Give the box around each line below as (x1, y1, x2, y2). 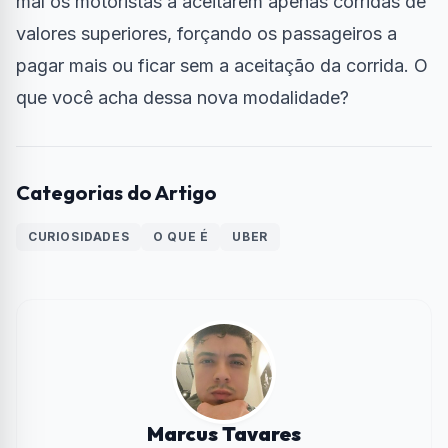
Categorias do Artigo (16, 180, 217, 206)
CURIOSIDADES (28, 229, 130, 245)
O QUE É (153, 229, 209, 245)
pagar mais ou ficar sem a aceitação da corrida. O (16, 55, 428, 77)
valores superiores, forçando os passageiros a (16, 23, 397, 45)
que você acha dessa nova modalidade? (16, 87, 349, 109)
